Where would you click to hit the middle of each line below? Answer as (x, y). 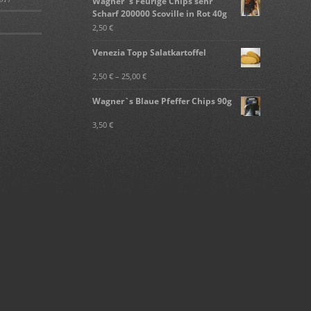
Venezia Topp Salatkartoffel (149, 53)
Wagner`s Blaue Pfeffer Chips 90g (162, 101)
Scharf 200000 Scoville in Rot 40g (159, 14)
